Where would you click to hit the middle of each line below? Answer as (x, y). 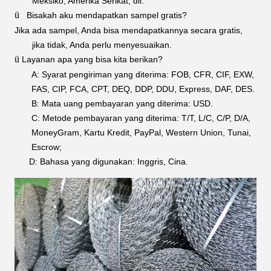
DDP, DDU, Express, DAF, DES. (195, 89)
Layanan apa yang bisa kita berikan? (92, 59)
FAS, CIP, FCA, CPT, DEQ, (82, 89)
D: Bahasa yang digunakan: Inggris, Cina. (109, 161)
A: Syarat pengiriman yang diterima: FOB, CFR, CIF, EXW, (143, 74)
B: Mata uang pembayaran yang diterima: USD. (122, 103)
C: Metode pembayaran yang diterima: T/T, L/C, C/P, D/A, (141, 118)
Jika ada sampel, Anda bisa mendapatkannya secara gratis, (129, 30)
